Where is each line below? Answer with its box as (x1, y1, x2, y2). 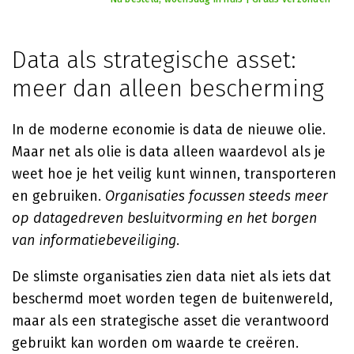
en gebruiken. (12, 187, 105, 205)
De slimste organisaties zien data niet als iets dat (12, 268, 331, 285)
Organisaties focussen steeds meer (105, 187, 328, 205)
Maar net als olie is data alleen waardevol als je (12, 143, 326, 160)
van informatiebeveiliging (12, 232, 176, 249)
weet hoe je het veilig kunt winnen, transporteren (12, 165, 337, 183)
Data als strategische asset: (12, 46, 296, 74)
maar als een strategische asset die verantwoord (12, 312, 330, 330)
